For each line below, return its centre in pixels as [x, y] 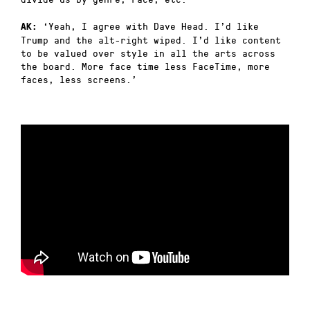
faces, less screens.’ [79, 79]
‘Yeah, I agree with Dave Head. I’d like [148, 26]
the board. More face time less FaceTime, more [145, 66]
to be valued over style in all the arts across [148, 53]
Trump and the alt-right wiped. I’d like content [151, 39]
